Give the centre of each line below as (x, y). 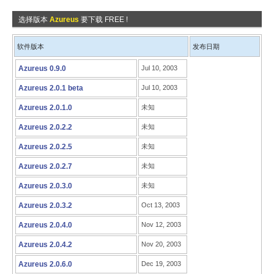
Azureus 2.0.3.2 (45, 206)
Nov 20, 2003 (161, 244)
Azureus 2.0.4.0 (45, 225)
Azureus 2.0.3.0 (45, 186)
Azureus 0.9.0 (42, 68)
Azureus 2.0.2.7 (45, 166)
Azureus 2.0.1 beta (51, 88)
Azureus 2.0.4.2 (45, 245)
